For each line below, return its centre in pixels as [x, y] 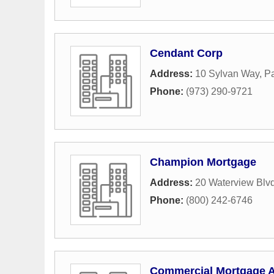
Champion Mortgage [203, 162]
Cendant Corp [186, 53]
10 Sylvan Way [227, 74]
